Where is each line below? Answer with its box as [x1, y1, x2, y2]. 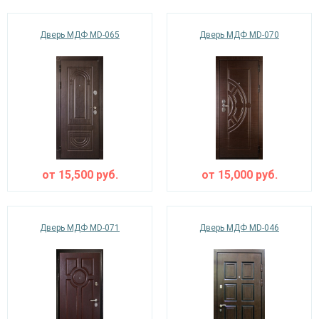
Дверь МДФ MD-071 [40, 223, 120, 233]
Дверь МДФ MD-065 [40, 30, 120, 40]
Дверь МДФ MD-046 [199, 223, 279, 233]
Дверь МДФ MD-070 [199, 30, 279, 40]
